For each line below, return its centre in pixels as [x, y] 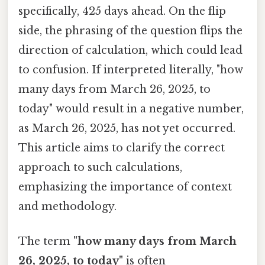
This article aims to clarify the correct [122, 148]
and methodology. [67, 206]
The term [46, 242]
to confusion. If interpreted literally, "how [131, 70]
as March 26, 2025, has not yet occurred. [127, 128]
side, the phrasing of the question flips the [130, 30]
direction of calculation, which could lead [130, 50]
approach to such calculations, [100, 167]
